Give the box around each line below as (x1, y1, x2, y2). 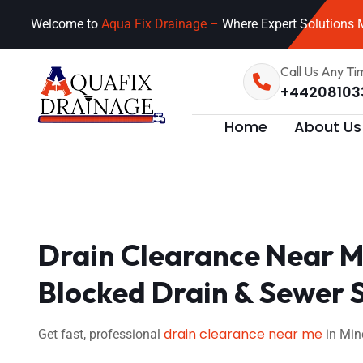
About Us (294, 116, 361, 137)
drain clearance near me (164, 325, 322, 344)
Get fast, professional (38, 327, 164, 342)
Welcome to (31, 16, 101, 32)
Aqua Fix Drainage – (101, 16, 222, 32)
